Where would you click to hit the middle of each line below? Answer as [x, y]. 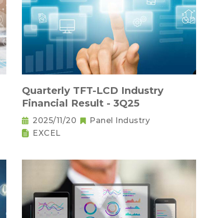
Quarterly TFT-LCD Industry [93, 91]
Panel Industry [120, 121]
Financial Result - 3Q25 [81, 103]
